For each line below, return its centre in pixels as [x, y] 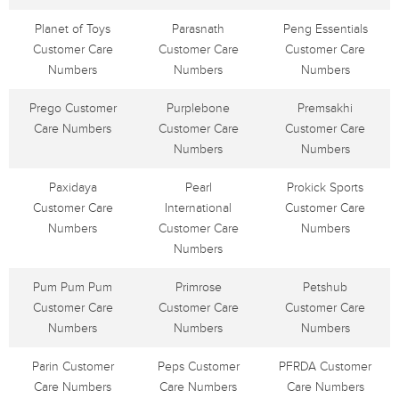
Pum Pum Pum [73, 287]
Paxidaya [73, 187]
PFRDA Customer [325, 366]
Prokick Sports [325, 187]
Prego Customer [73, 108]
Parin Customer [73, 366]
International [198, 208]
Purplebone [198, 108]
